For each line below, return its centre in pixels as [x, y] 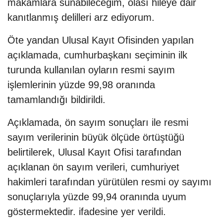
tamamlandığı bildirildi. [56, 100]
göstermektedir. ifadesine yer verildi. [87, 212]
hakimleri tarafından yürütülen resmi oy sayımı [110, 182]
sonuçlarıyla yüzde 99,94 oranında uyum [97, 197]
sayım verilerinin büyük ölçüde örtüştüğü [96, 138]
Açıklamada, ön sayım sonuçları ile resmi [98, 123]
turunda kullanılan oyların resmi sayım [91, 70]
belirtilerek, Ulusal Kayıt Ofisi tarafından [94, 152]
